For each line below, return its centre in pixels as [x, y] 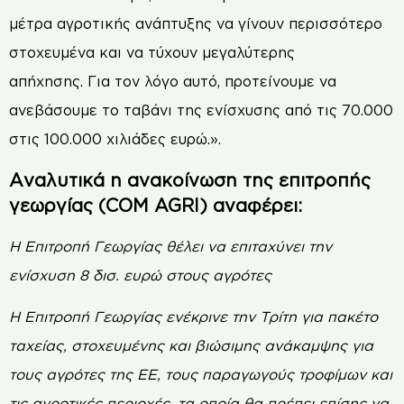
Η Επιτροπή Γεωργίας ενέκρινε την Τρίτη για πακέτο [193, 317]
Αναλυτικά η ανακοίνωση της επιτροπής [190, 179]
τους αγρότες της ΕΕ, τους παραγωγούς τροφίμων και [201, 375]
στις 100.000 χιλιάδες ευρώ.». [119, 139]
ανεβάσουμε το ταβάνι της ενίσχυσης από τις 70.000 [201, 110]
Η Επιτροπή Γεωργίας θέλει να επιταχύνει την [170, 246]
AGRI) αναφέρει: [228, 204]
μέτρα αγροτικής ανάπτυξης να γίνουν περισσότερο [196, 24]
